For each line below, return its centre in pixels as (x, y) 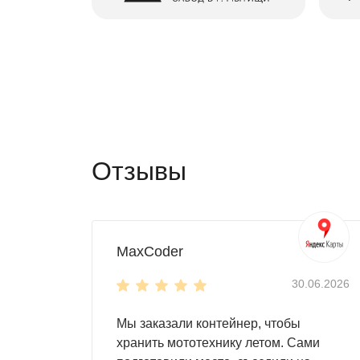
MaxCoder (150, 251)
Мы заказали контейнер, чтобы (209, 323)
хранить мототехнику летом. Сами (218, 342)
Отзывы (139, 171)
